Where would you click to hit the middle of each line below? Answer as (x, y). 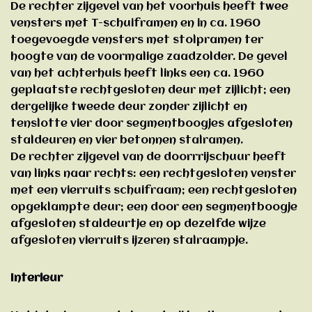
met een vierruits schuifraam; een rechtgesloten (154, 190)
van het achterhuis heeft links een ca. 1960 (137, 73)
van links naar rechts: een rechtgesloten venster (153, 174)
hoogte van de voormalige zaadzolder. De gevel (149, 57)
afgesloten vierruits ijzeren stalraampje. (129, 241)
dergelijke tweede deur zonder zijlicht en (129, 107)
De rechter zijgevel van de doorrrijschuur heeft (148, 157)
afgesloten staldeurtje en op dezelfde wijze (138, 224)
